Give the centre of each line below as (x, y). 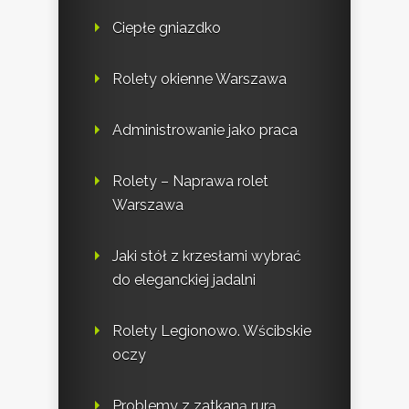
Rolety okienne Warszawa (199, 79)
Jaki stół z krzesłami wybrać (207, 257)
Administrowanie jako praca (205, 131)
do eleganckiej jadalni (184, 280)
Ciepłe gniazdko (167, 28)
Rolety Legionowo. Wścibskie (212, 331)
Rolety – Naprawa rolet (190, 182)
